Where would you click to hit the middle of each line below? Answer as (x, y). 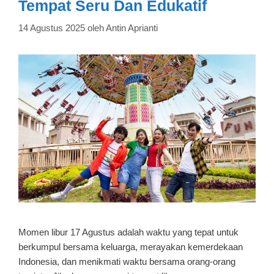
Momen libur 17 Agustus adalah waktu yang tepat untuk (128, 232)
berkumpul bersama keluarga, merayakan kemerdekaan (131, 247)
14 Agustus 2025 (52, 28)
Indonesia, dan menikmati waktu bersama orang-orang (127, 262)
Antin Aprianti (132, 28)
